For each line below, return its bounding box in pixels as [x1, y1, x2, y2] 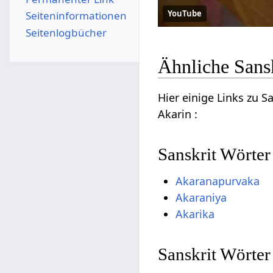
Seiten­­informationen [25, 9, 127, 23]
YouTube [168, 7, 202, 19]
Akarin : [158, 107, 198, 122]
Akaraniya [175, 190, 227, 205]
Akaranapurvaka [175, 173, 260, 188]
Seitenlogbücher [25, 25, 107, 40]
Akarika [175, 206, 215, 221]
